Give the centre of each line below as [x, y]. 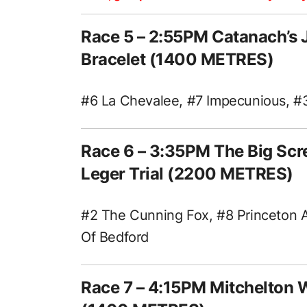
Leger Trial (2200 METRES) [187, 173]
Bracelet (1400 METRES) [177, 59]
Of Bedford [115, 237]
